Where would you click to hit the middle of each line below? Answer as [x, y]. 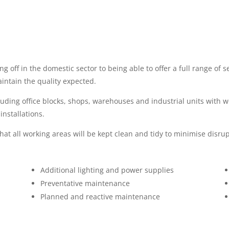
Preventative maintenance [85, 183]
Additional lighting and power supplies [107, 170]
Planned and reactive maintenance [100, 196]
